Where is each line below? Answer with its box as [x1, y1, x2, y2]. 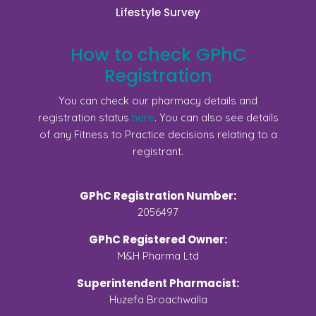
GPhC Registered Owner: [89, 231, 227, 247]
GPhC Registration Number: [80, 188, 236, 203]
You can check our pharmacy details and [59, 93, 257, 107]
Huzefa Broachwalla [109, 292, 207, 306]
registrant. [133, 144, 183, 158]
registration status [37, 110, 132, 124]
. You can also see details [154, 110, 279, 124]
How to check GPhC [70, 42, 246, 67]
